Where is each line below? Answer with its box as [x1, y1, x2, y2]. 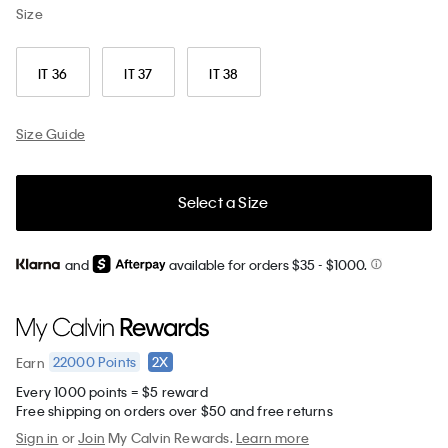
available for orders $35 [166, 255, 318, 273]
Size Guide [16, 124, 85, 142]
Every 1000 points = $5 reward [16, 383, 208, 401]
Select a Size [177, 192, 269, 213]
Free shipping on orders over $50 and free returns [16, 402, 333, 420]
